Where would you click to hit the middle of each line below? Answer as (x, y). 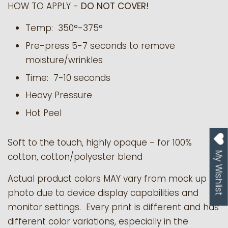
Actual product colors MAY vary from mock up (107, 179)
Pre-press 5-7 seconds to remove (100, 46)
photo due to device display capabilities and (103, 193)
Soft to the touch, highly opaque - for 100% (100, 143)
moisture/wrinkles (64, 60)
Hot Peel (44, 113)
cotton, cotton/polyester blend (75, 157)
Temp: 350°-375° (64, 28)
